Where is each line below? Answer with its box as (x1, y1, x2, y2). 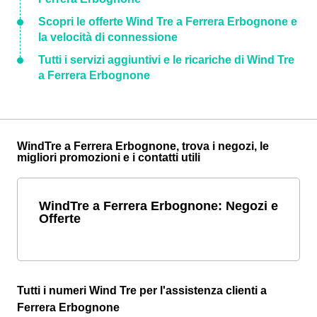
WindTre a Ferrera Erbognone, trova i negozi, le (17, 139, 269, 152)
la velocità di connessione (38, 30, 178, 43)
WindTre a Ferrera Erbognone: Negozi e (39, 197, 278, 213)
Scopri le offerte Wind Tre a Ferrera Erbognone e (38, 15, 297, 28)
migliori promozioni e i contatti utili (17, 151, 200, 163)
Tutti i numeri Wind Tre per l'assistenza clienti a (17, 284, 267, 296)
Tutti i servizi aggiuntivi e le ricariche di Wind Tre (38, 53, 294, 66)
